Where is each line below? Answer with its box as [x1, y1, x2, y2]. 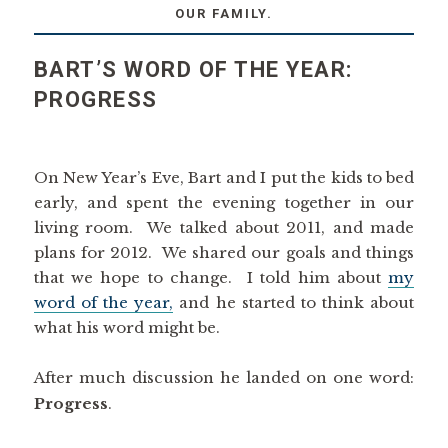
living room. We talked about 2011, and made [33, 218, 415, 237]
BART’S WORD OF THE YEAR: [33, 57, 353, 82]
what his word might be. [33, 318, 220, 337]
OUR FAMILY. [174, 6, 273, 21]
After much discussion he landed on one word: [33, 368, 415, 387]
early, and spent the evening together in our [33, 193, 415, 212]
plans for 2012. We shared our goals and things [33, 243, 415, 262]
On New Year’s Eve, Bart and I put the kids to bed [33, 168, 415, 187]
